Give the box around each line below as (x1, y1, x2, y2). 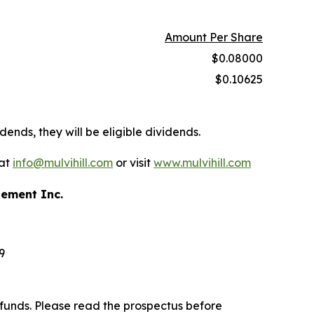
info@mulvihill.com (13, 155, 113, 170)
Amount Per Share (165, 29, 263, 44)
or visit (113, 155, 153, 170)
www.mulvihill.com (153, 155, 251, 170)
